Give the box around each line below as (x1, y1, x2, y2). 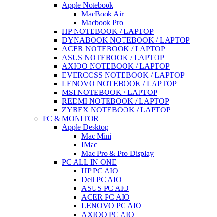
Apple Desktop (62, 123, 108, 131)
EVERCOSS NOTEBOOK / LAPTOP (62, 71, 185, 79)
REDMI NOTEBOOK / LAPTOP (62, 97, 169, 105)
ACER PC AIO (81, 193, 130, 201)
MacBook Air (81, 10, 124, 18)
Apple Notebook (62, 1, 113, 9)
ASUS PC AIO (81, 184, 129, 192)
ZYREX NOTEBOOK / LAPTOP (62, 106, 170, 114)
